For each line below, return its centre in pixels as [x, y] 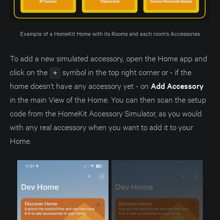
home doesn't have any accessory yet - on [80, 85]
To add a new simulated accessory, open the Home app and [109, 57]
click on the [30, 71]
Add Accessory [177, 85]
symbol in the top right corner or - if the [126, 71]
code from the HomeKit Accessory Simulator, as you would [106, 112]
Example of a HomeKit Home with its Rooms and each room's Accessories [110, 33]
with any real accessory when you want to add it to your [101, 126]
